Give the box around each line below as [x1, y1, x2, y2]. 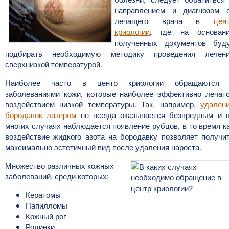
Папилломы [26, 200, 67, 211]
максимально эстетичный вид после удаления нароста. [5, 142, 201, 152]
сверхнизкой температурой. [5, 59, 102, 70]
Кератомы [26, 189, 61, 200]
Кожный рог [26, 211, 66, 221]
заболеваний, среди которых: [5, 171, 109, 181]
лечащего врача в [114, 15, 214, 26]
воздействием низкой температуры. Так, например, [5, 99, 200, 109]
